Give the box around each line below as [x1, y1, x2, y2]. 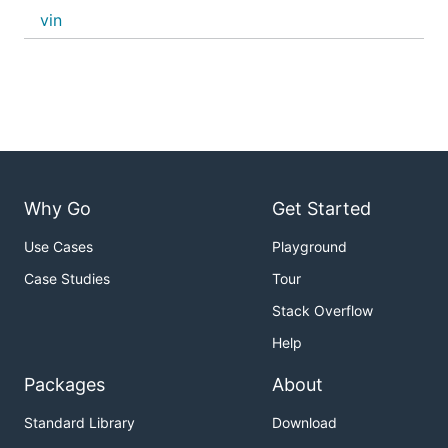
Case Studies [24, 270, 110, 288]
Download [272, 414, 337, 432]
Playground [272, 238, 347, 256]
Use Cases [24, 238, 93, 256]
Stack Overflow [272, 302, 373, 320]
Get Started [272, 198, 371, 220]
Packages [24, 374, 105, 396]
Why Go [24, 198, 91, 220]
